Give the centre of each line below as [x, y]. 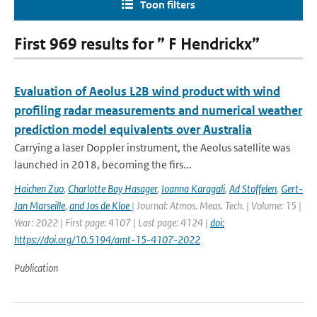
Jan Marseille [40, 206]
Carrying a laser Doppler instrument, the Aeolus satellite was [152, 148]
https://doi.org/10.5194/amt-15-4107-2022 [107, 240]
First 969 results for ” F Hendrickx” [137, 44]
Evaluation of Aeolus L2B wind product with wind [147, 91]
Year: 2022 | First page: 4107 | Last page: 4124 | [112, 223]
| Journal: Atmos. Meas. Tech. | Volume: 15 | [217, 206]
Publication [36, 268]
